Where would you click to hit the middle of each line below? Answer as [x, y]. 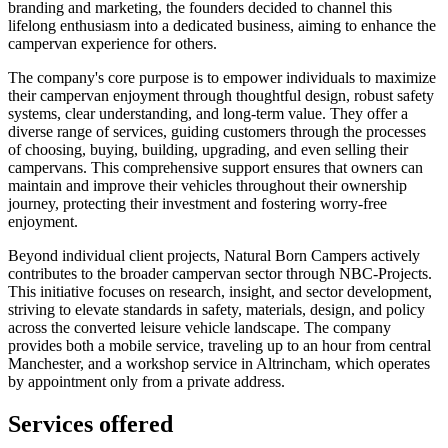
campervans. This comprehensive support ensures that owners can [215, 167]
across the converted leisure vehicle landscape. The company [199, 327]
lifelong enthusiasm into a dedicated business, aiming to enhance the [222, 25]
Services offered [90, 423]
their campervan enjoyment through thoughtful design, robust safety [221, 95]
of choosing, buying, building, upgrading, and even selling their [208, 149]
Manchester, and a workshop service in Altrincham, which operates [219, 363]
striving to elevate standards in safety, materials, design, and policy [216, 309]
